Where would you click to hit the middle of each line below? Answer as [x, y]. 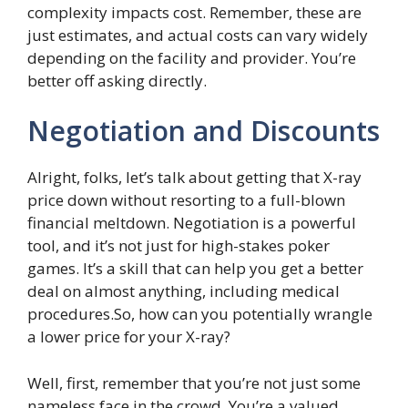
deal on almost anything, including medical [184, 291]
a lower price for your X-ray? [129, 337]
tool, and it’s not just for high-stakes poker [178, 245]
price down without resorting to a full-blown [186, 200]
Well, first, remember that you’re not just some [194, 382]
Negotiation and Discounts [204, 131]
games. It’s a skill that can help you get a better [195, 268]
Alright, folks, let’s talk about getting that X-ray [194, 177]
